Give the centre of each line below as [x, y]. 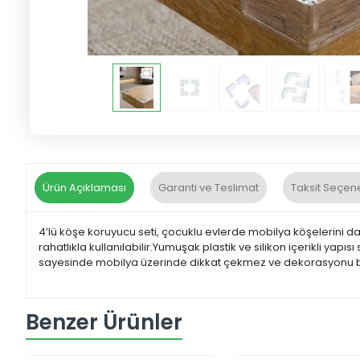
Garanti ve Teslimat [209, 188]
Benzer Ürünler [104, 322]
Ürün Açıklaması [84, 188]
